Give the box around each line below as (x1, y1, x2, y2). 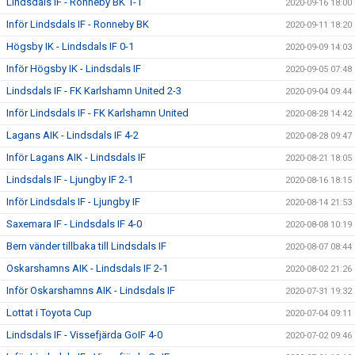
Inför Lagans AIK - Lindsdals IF (6, 151, 146, 163)
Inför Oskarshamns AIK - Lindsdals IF (6, 284, 175, 296)
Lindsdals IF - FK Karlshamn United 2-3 (6, 84, 181, 97)
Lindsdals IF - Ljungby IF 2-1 (6, 173, 133, 185)
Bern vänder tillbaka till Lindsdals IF (6, 239, 166, 252)
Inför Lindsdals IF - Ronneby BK (6, 17, 149, 30)
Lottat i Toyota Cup (6, 306, 92, 319)
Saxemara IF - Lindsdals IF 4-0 (6, 217, 142, 230)
